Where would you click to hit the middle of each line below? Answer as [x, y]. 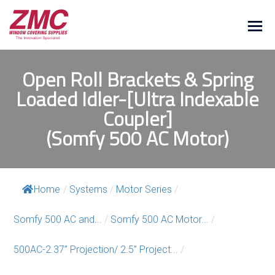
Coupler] [137, 119]
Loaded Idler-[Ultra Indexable [137, 99]
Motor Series [144, 189]
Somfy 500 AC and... [58, 219]
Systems [88, 189]
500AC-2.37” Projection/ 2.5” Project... [96, 249]
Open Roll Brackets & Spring [137, 79]
